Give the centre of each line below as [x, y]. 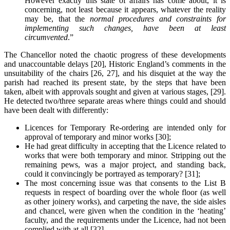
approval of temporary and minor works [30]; [98, 137]
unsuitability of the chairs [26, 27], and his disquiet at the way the [115, 73]
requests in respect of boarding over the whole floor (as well [125, 193]
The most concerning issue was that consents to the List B [125, 183]
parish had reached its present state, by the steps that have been [115, 83]
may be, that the [57, 19]
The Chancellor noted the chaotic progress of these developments [115, 55]
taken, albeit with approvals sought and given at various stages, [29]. [115, 92]
